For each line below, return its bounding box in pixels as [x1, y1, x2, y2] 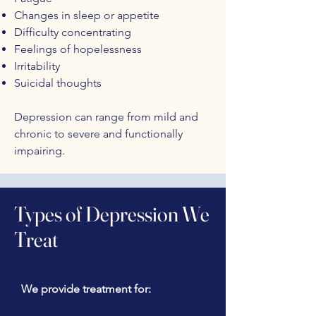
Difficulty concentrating [14, 25, 131, 39]
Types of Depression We [14, 201, 209, 227]
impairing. [14, 144, 65, 157]
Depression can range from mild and [14, 110, 198, 123]
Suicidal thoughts [14, 76, 102, 90]
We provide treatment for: [21, 282, 151, 296]
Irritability [14, 59, 60, 73]
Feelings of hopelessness [14, 42, 142, 56]
